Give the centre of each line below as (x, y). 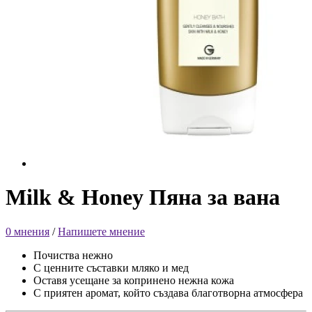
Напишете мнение (101, 231)
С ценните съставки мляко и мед (111, 267)
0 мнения (28, 231)
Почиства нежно (73, 255)
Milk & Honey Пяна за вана (143, 197)
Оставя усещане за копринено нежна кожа (134, 280)
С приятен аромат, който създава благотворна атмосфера (168, 292)
